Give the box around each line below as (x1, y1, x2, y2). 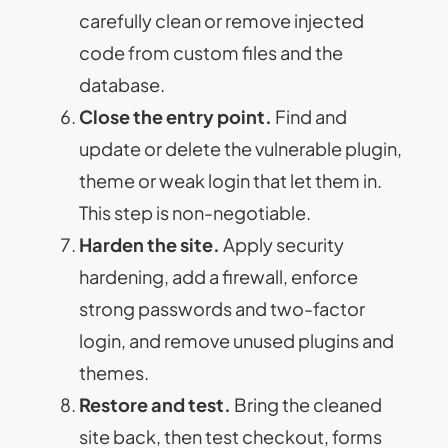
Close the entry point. (79, 105, 273, 129)
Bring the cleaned (231, 393, 383, 417)
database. (79, 73, 166, 97)
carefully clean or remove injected (79, 9, 365, 33)
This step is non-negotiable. (79, 201, 312, 225)
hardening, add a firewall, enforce (79, 265, 359, 289)
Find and (272, 105, 348, 129)
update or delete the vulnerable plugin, (79, 137, 403, 161)
